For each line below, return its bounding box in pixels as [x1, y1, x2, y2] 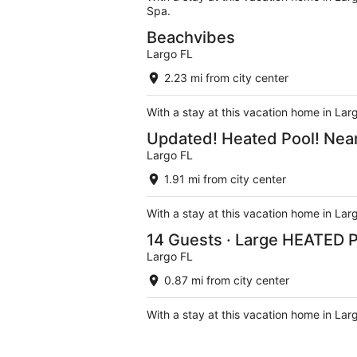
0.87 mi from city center [164, 273, 289, 288]
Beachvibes [147, 28, 235, 48]
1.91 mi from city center [164, 172, 286, 186]
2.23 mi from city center [164, 71, 288, 85]
